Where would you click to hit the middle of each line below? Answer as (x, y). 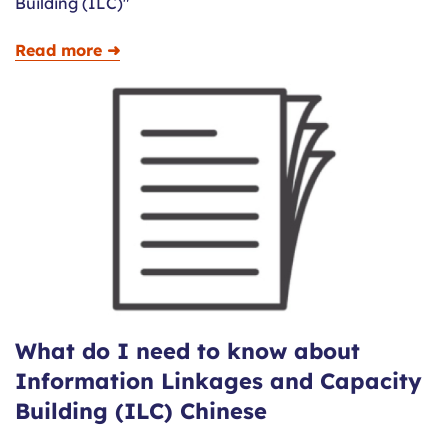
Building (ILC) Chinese (141, 411)
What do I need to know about (187, 351)
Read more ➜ (67, 50)
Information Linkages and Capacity (218, 381)
